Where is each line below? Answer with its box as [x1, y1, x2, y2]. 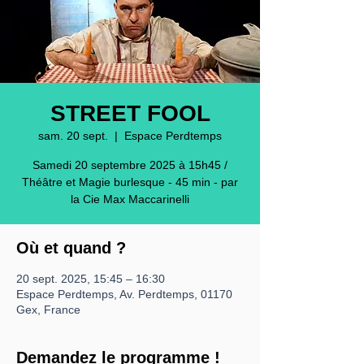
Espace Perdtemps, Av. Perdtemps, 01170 [16, 288, 232, 301]
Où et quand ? [16, 239, 126, 257]
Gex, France [16, 303, 80, 316]
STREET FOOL [50, 101, 210, 126]
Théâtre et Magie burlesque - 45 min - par [22, 175, 238, 188]
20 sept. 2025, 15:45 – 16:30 [16, 272, 165, 285]
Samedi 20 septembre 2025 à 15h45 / [32, 158, 227, 171]
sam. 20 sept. [38, 129, 108, 142]
